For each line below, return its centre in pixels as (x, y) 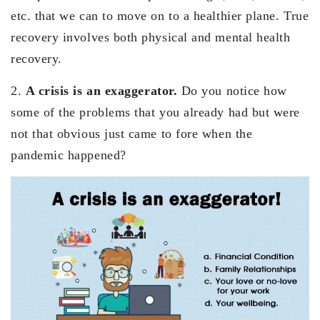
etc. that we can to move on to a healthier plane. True (160, 15)
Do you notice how (234, 90)
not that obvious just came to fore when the (132, 133)
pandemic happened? (69, 155)
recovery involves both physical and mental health (151, 37)
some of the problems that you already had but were (156, 112)
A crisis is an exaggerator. (103, 90)
